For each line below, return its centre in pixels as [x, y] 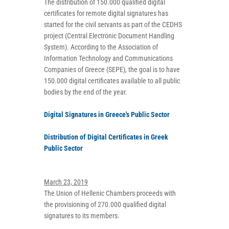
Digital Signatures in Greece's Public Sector [107, 114]
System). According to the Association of [101, 47]
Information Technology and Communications [108, 58]
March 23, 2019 [66, 182]
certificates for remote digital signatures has [106, 13]
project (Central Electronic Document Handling [109, 36]
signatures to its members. [82, 216]
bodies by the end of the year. [86, 92]
